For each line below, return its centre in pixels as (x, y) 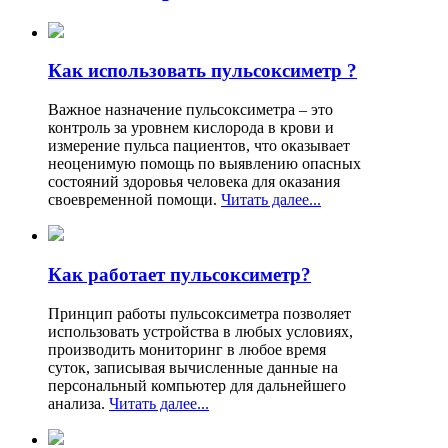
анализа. (78, 403)
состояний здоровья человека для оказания (194, 182)
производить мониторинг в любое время (187, 349)
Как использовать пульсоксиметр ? (202, 71)
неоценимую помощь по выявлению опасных (204, 164)
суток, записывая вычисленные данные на (193, 367)
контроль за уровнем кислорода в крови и (191, 128)
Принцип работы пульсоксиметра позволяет (199, 313)
